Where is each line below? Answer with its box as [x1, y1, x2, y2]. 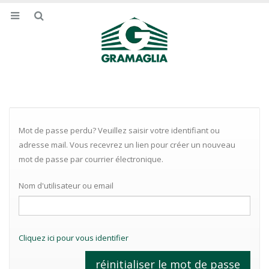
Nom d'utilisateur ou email [19, 180, 113, 192]
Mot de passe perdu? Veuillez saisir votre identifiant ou [19, 125, 220, 136]
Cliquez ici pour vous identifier [19, 232, 128, 244]
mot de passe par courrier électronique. [19, 154, 163, 165]
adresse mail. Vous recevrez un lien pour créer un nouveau [19, 139, 235, 151]
